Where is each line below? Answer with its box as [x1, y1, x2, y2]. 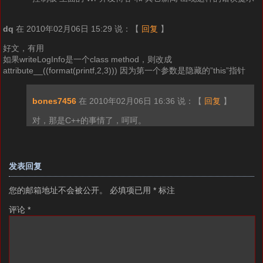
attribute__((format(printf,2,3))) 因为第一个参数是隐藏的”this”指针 [2, 66, 245, 76]
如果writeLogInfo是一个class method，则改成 [2, 55, 172, 65]
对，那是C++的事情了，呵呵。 [32, 116, 146, 126]
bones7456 [32, 96, 76, 106]
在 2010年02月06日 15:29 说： [15, 24, 131, 34]
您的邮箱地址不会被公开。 [9, 186, 107, 195]
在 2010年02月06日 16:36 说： [78, 96, 194, 106]
